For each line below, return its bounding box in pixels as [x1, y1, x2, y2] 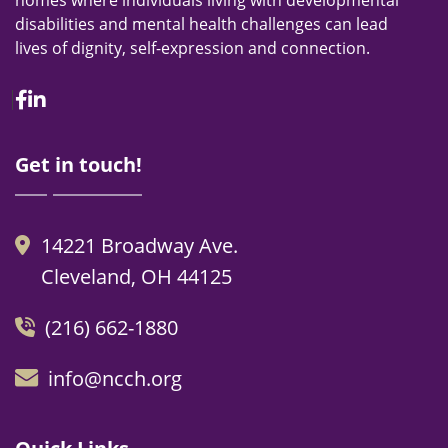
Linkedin [45, 85, 123, 113]
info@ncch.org [48, 365, 182, 393]
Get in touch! [15, 151, 142, 179]
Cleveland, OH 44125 [41, 263, 232, 291]
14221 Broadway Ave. [41, 232, 238, 260]
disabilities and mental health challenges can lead [15, 13, 388, 36]
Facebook [27, 85, 116, 113]
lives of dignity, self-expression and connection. [15, 37, 370, 60]
